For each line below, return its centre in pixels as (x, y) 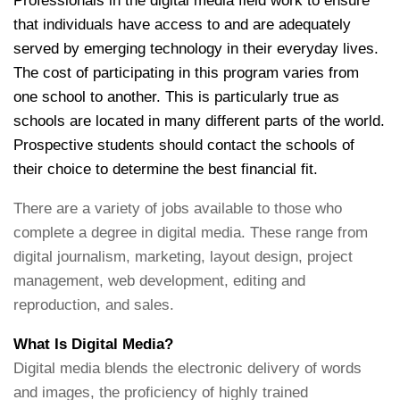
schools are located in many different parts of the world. (199, 121)
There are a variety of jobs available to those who (178, 208)
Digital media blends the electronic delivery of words (187, 368)
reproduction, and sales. (94, 304)
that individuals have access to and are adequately (182, 24)
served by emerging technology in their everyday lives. (196, 48)
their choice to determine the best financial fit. (168, 169)
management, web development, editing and (159, 280)
